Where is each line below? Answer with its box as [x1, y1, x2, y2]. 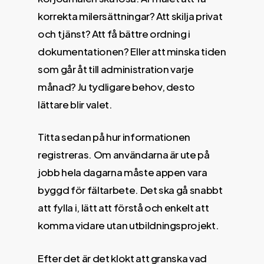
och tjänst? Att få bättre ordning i [38, 27, 191, 40]
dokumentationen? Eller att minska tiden [38, 44, 226, 58]
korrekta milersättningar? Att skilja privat [38, 9, 223, 22]
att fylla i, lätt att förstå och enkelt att [38, 201, 209, 214]
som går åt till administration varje [38, 62, 194, 75]
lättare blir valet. [38, 97, 113, 111]
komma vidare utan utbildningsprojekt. [38, 219, 219, 232]
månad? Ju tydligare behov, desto [38, 80, 196, 93]
